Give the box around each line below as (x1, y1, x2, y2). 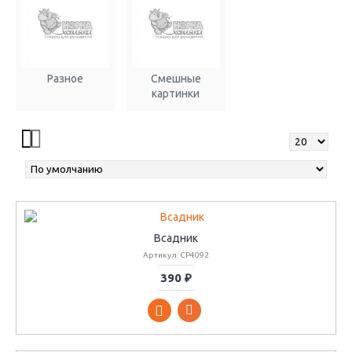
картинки (152, 86, 200, 100)
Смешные (150, 71, 201, 85)
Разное (46, 71, 83, 85)
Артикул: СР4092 (143, 250, 209, 259)
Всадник (154, 231, 198, 244)
